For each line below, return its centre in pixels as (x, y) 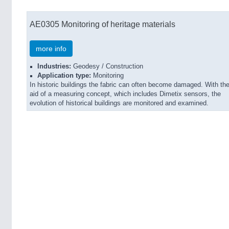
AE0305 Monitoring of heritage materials (102, 24)
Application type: (64, 76)
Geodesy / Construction (107, 66)
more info (51, 49)
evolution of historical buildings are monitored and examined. (119, 103)
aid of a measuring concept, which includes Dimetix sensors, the (125, 94)
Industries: (54, 66)
